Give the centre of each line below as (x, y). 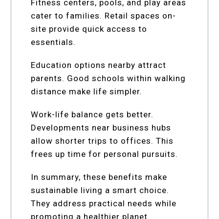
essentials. (54, 42)
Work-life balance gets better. (92, 114)
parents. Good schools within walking (109, 78)
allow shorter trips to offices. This (102, 141)
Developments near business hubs (101, 127)
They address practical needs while (104, 203)
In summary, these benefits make (99, 177)
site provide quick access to (89, 29)
